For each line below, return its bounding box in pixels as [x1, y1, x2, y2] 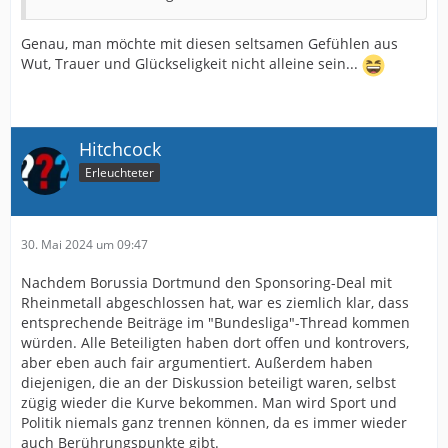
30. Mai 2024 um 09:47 [21, 235, 148, 253]
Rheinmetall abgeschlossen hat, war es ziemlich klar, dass [21, 292, 409, 312]
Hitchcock [79, 137, 161, 161]
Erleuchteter [85, 163, 154, 181]
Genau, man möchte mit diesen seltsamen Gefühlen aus [21, 34, 398, 53]
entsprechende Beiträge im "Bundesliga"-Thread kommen [21, 312, 410, 332]
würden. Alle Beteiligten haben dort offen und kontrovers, [21, 332, 409, 352]
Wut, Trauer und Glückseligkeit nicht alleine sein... [21, 54, 362, 74]
